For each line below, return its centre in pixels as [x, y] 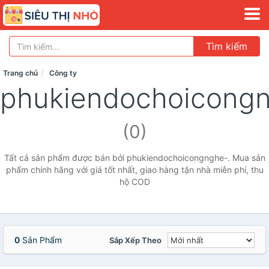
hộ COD [134, 182]
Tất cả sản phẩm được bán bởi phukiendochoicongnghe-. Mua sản [134, 158]
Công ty [63, 73]
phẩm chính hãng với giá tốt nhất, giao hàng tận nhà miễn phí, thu [134, 170]
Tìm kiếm [227, 46]
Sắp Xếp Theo [135, 240]
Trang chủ [20, 73]
